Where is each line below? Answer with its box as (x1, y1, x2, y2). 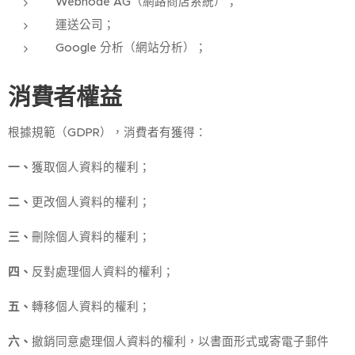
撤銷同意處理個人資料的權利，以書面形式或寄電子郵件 (32, 334, 329, 349)
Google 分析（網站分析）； (55, 40, 207, 55)
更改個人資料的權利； (32, 195, 151, 209)
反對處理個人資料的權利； (32, 265, 174, 279)
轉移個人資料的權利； (32, 300, 151, 314)
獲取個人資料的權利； (32, 160, 151, 174)
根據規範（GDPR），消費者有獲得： (8, 125, 207, 139)
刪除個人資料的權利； (32, 230, 151, 244)
